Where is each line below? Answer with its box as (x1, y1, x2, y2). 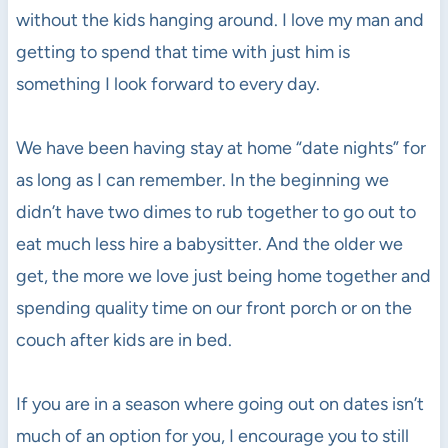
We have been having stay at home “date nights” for (15, 137, 426, 160)
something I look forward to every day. (15, 73, 320, 96)
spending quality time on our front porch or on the (15, 297, 412, 320)
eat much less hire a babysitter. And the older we (15, 233, 403, 256)
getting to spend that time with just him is (15, 41, 350, 64)
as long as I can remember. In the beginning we (15, 169, 389, 192)
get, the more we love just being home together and (15, 265, 431, 288)
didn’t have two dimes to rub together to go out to (15, 201, 416, 224)
